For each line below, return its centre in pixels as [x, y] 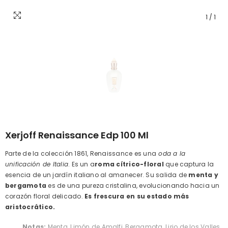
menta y [204, 175]
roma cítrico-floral [129, 164]
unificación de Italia [37, 164]
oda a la [171, 153]
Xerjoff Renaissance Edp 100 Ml [77, 135]
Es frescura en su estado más [137, 196]
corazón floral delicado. [45, 196]
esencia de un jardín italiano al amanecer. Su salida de [97, 175]
